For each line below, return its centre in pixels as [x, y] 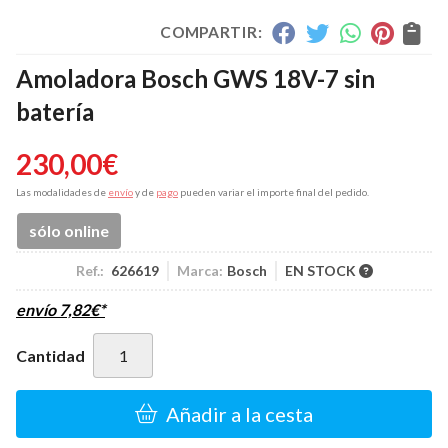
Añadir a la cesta [239, 414]
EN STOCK [321, 270]
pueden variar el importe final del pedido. [273, 192]
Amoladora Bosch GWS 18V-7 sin [195, 78]
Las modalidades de [62, 192]
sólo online [69, 230]
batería [55, 111]
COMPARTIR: [211, 32]
